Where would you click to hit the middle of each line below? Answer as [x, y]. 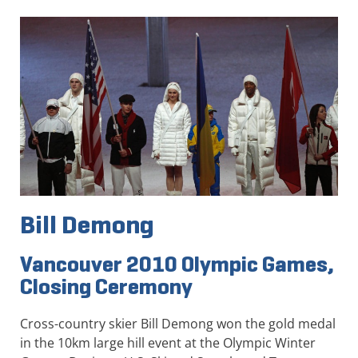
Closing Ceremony [106, 286]
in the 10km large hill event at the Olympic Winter [168, 342]
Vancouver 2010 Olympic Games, [177, 264]
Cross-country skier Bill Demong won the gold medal [178, 323]
